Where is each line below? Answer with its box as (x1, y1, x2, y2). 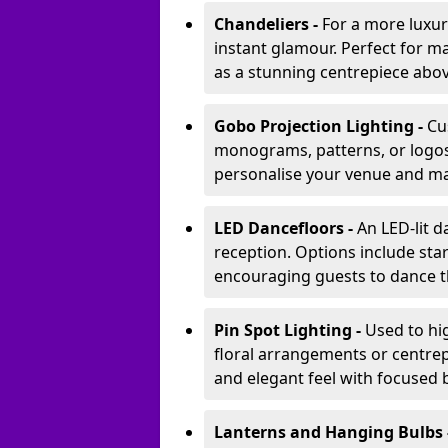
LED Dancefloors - (214, 217, 357, 239)
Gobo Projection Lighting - (214, 115, 427, 137)
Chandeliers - (214, 13, 322, 35)
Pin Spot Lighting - (214, 319, 365, 341)
